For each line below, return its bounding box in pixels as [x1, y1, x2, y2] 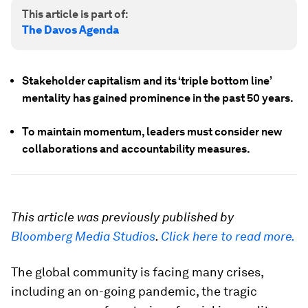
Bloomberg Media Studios [11, 229, 155, 243]
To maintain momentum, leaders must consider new [22, 125, 282, 138]
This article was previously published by [11, 210, 234, 224]
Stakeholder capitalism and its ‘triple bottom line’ [22, 74, 272, 87]
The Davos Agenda [22, 23, 119, 36]
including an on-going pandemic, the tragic [11, 284, 257, 298]
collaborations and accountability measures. [22, 142, 250, 155]
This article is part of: [22, 8, 128, 21]
